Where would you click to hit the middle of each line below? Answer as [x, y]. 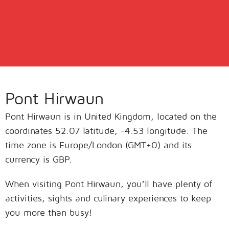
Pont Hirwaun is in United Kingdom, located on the [111, 116]
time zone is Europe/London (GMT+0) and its [98, 145]
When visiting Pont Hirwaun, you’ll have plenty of [109, 184]
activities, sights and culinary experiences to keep [108, 198]
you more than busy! [49, 212]
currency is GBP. [39, 159]
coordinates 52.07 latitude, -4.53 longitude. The [106, 131]
